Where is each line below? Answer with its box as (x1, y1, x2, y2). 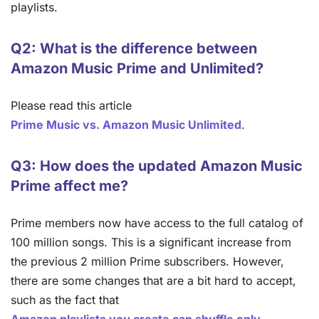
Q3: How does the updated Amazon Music (11, 157, 303, 175)
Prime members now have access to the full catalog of (11, 216, 303, 231)
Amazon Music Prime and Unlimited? (11, 60, 263, 78)
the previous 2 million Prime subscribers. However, (11, 254, 284, 269)
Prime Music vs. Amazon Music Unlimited (11, 117, 241, 132)
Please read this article (11, 98, 132, 113)
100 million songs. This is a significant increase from (11, 235, 291, 250)
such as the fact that (11, 293, 119, 308)
